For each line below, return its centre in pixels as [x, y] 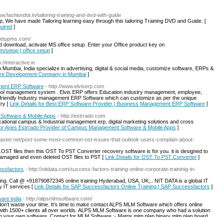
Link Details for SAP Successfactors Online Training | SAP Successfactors [122, 186]
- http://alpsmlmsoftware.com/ [57, 199]
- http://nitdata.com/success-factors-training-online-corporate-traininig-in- [110, 169]
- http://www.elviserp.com [75, 86]
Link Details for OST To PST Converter [151, 157]
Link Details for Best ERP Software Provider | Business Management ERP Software [107, 104]
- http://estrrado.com [81, 116]
